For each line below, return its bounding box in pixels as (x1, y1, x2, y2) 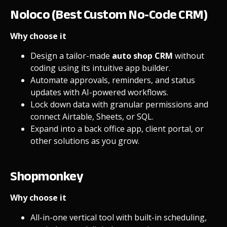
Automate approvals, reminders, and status (30, 74, 195, 86)
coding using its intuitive (30, 62, 125, 73)
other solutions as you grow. (30, 135, 139, 146)
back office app (82, 123, 141, 134)
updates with (30, 86, 82, 98)
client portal (145, 123, 191, 134)
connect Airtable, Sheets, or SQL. (30, 110, 154, 122)
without (173, 50, 204, 61)
